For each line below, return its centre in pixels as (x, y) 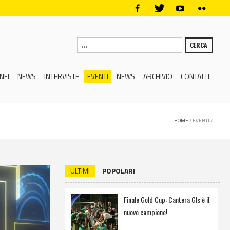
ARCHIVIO (158, 76)
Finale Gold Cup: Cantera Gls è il (166, 199)
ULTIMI (80, 171)
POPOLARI (118, 171)
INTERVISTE (62, 76)
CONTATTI (195, 76)
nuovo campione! (145, 212)
